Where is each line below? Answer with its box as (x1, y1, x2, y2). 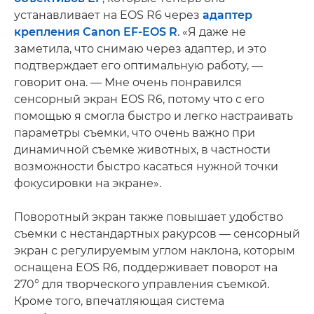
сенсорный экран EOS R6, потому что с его (14, 92, 264, 106)
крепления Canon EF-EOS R (14, 25, 177, 39)
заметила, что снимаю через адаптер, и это (14, 41, 266, 55)
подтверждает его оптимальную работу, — (14, 58, 263, 72)
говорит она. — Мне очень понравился (14, 75, 242, 89)
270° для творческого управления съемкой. (14, 277, 269, 291)
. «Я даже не (177, 25, 246, 39)
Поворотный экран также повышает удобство (14, 210, 283, 224)
